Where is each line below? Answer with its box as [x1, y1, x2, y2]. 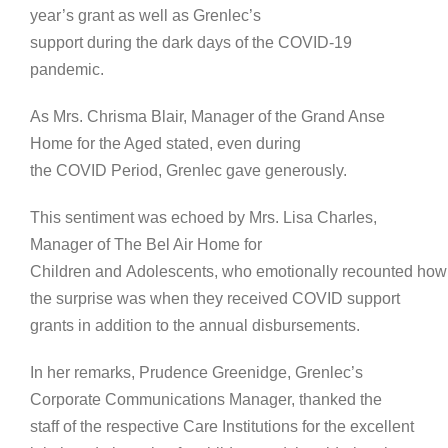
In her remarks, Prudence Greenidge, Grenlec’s [30, 364, 363, 382]
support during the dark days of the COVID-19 [30, 34, 352, 52]
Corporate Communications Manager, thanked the [30, 391, 382, 409]
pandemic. [30, 61, 104, 79]
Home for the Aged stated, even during [30, 135, 301, 153]
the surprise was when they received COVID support [30, 290, 400, 308]
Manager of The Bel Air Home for [30, 236, 262, 254]
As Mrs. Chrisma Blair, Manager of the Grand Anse [30, 108, 385, 126]
